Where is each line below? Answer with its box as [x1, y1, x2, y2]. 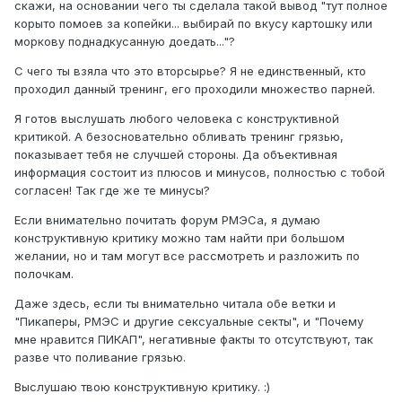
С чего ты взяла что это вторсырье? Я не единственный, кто [14, 64, 366, 79]
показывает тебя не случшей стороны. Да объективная [14, 147, 337, 162]
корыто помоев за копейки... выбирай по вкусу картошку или [14, 16, 372, 31]
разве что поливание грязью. [14, 350, 186, 365]
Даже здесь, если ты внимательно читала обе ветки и [14, 296, 336, 311]
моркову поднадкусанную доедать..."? [14, 34, 235, 49]
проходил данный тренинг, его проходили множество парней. [14, 82, 375, 97]
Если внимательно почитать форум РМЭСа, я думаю [14, 213, 320, 228]
